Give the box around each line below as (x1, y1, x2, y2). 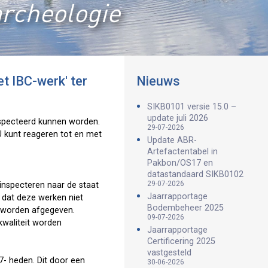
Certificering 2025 (147, 236, 215, 246)
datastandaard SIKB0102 (147, 169, 243, 179)
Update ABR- (147, 135, 197, 145)
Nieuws (136, 74, 180, 89)
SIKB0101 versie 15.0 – (147, 102, 236, 112)
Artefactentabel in (147, 147, 218, 157)
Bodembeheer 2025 (147, 203, 224, 213)
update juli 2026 (147, 113, 208, 123)
